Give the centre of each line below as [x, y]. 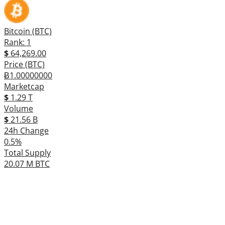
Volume [19, 108]
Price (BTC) [24, 64]
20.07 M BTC [27, 163]
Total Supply [27, 152]
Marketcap [24, 86]
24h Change [26, 130]
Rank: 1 [18, 42]
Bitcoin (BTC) [28, 31]
